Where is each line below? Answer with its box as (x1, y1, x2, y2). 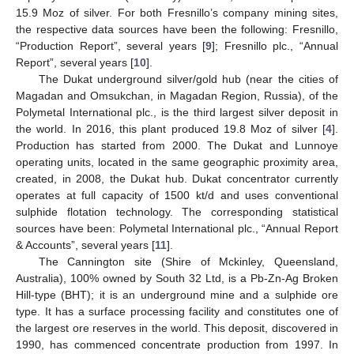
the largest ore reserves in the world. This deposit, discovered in (16, 321, 338, 334)
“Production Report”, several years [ (16, 39, 206, 52)
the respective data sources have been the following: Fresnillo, (16, 22, 338, 36)
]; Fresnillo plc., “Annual (212, 39, 339, 52)
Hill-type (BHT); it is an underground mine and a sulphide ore (16, 288, 338, 301)
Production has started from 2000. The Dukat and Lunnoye (16, 138, 338, 152)
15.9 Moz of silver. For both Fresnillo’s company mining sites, (16, 6, 338, 19)
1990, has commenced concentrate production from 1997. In (16, 337, 338, 351)
